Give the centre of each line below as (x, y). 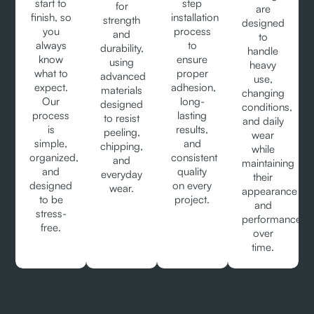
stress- (51, 214)
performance (271, 219)
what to (51, 74)
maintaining (268, 163)
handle (263, 51)
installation (195, 18)
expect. (51, 88)
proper (192, 74)
